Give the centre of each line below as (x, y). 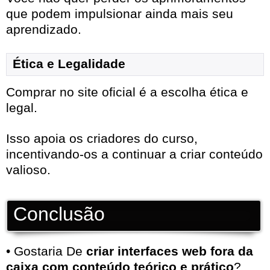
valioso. (28, 170)
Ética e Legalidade (69, 64)
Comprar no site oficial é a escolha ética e (127, 92)
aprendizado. (44, 30)
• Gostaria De (46, 251)
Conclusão (59, 214)
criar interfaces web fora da (170, 251)
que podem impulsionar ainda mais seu (120, 14)
